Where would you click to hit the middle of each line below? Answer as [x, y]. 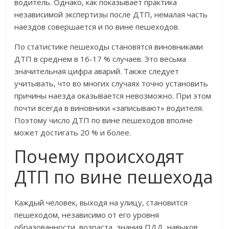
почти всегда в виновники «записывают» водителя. [109, 108]
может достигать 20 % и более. [73, 133]
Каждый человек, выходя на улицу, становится [101, 203]
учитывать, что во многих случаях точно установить [111, 84]
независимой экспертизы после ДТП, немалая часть [111, 15]
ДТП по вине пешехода [114, 177]
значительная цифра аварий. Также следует [97, 71]
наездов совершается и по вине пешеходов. [97, 27]
